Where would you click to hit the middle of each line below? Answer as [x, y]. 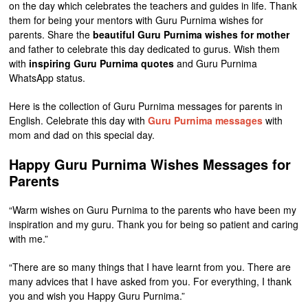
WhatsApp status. [47, 77]
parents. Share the [51, 34]
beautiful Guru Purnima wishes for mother [191, 34]
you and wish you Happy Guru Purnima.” [97, 295]
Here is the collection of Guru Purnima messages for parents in [146, 106]
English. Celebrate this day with [79, 120]
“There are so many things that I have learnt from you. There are [150, 266]
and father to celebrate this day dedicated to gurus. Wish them [145, 48]
